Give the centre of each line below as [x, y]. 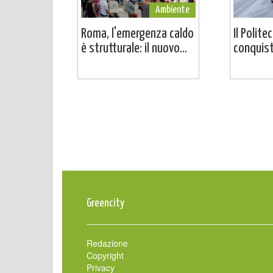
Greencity [105, 203]
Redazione [107, 243]
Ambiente [172, 10]
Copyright [105, 255]
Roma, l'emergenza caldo [137, 34]
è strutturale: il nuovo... [134, 48]
